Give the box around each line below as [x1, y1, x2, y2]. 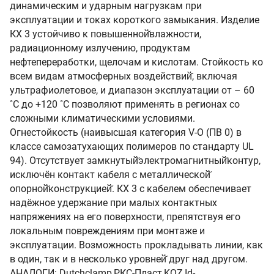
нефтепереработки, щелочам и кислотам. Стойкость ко [10, 56, 263, 68]
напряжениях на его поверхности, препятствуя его [10, 211, 240, 223]
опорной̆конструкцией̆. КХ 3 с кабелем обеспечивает [10, 183, 251, 194]
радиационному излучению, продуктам [10, 42, 190, 54]
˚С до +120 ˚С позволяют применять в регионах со [10, 98, 240, 110]
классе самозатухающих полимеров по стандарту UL [10, 141, 254, 152]
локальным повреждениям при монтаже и [10, 225, 205, 237]
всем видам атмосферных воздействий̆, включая [10, 70, 237, 82]
